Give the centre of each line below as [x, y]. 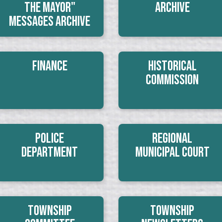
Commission [172, 80]
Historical [172, 66]
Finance [50, 66]
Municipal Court [172, 152]
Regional [172, 139]
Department [50, 152]
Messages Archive [50, 22]
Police [50, 139]
